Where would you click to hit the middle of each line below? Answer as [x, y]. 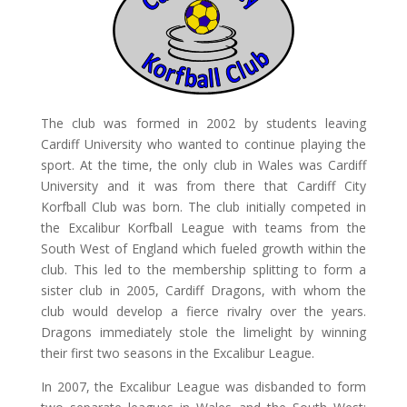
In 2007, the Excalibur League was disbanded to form [203, 387]
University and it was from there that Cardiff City [203, 186]
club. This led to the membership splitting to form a [203, 269]
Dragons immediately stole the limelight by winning [203, 332]
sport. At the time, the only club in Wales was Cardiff [203, 165]
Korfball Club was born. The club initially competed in [203, 207]
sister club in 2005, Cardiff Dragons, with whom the [203, 290]
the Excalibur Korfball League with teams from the [203, 228]
